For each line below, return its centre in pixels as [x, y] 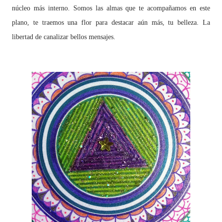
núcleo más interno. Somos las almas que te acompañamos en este [111, 8]
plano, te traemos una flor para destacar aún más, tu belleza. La [111, 23]
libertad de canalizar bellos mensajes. [64, 37]
